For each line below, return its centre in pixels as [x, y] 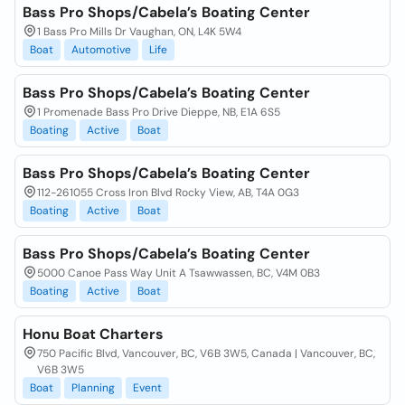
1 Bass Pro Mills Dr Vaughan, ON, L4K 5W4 [139, 32]
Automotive [101, 50]
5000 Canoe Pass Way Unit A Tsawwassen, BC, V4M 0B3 [179, 273]
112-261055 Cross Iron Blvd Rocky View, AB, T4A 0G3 [168, 193]
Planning [93, 388]
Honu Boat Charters [93, 334]
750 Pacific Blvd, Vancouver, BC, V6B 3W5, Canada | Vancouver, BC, [206, 353]
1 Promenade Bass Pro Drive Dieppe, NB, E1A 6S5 [159, 112]
